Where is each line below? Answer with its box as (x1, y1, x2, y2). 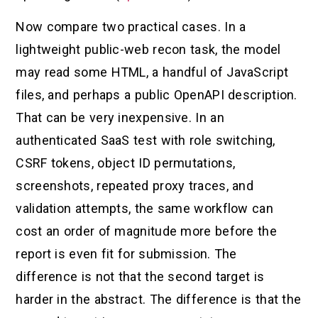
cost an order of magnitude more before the (16, 224, 277, 239)
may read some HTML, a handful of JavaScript (16, 65, 289, 80)
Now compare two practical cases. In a (16, 19, 246, 35)
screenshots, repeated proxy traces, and (16, 178, 254, 194)
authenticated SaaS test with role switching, (16, 133, 275, 148)
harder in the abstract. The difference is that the (16, 292, 302, 307)
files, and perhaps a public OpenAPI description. (16, 87, 297, 103)
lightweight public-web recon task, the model (16, 42, 281, 57)
